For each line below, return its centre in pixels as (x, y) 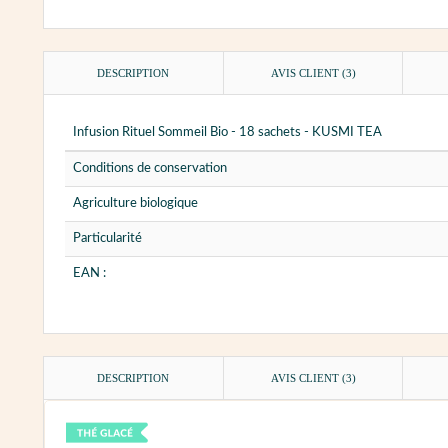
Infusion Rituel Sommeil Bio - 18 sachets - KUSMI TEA (227, 132)
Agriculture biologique (135, 203)
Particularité (107, 238)
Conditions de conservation (150, 168)
